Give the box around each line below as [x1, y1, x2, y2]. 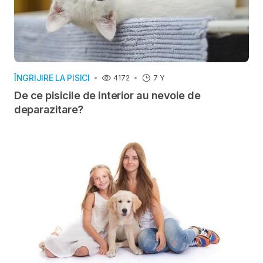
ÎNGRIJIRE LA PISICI [14, 73, 90, 83]
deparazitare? [14, 103, 83, 116]
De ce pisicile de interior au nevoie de [14, 89, 201, 102]
